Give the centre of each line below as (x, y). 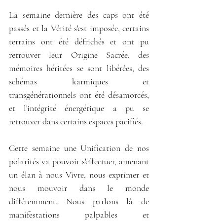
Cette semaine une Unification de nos (79, 148)
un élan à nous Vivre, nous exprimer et (79, 174)
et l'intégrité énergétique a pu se (79, 108)
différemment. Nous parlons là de (79, 201)
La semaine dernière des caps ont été (79, 15)
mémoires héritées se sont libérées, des (79, 68)
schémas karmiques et (79, 81)
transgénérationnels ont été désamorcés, (79, 94)
